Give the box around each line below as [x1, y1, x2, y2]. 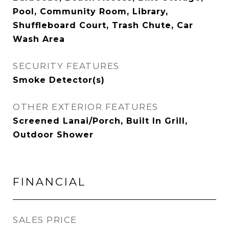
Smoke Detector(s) [13, 75, 105, 85]
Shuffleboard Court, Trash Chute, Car [13, 20, 193, 30]
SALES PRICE [13, 215, 77, 225]
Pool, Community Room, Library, [13, 7, 168, 16]
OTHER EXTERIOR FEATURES [13, 102, 158, 112]
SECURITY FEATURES [13, 61, 120, 71]
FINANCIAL [13, 175, 86, 188]
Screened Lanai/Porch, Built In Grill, [13, 116, 188, 126]
